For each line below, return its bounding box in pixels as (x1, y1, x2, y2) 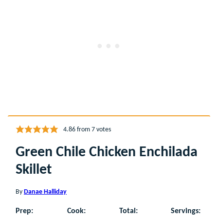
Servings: (170, 207, 200, 215)
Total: (119, 207, 138, 215)
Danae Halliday (24, 188, 67, 196)
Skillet (16, 162, 52, 178)
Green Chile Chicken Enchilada (16, 145, 198, 160)
